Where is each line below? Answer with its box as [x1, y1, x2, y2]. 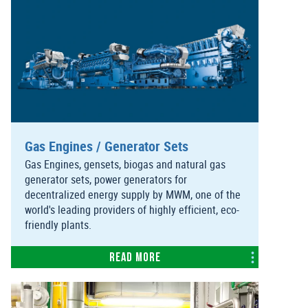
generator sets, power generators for [25, 172, 187, 188]
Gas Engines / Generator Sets [25, 137, 188, 156]
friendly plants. [25, 217, 91, 233]
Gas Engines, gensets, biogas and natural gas [25, 157, 225, 173]
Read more [109, 252, 161, 265]
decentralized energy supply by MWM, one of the [25, 187, 241, 203]
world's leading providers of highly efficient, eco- [25, 202, 239, 218]
